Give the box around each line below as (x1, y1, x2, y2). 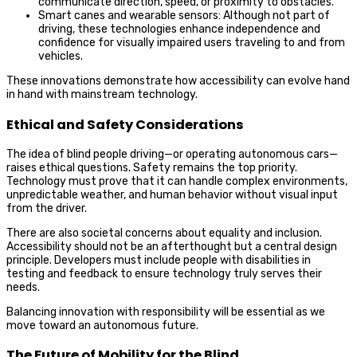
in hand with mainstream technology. (6, 88, 198, 102)
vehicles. (38, 49, 83, 64)
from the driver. (6, 201, 87, 215)
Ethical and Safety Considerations (6, 115, 244, 134)
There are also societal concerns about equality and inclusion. (6, 226, 322, 240)
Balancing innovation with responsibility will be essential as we (6, 304, 325, 319)
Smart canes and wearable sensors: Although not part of (38, 9, 330, 23)
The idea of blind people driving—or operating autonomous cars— (6, 147, 338, 161)
